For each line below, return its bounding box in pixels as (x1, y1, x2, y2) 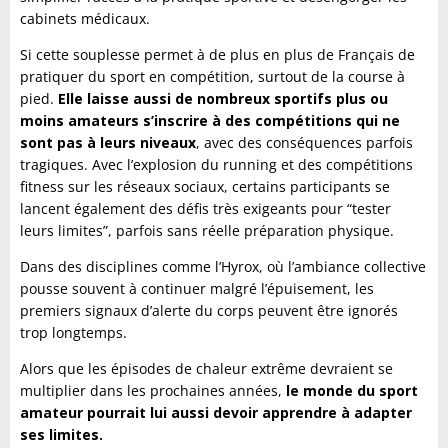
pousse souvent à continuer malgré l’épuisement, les (20, 279, 374, 299)
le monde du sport (286, 381, 418, 401)
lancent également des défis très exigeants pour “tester (20, 199, 391, 219)
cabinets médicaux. (20, 9, 150, 29)
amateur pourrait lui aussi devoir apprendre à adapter (20, 403, 412, 423)
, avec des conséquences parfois (196, 133, 413, 153)
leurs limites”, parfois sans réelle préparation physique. (20, 221, 394, 241)
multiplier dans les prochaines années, (20, 381, 286, 401)
